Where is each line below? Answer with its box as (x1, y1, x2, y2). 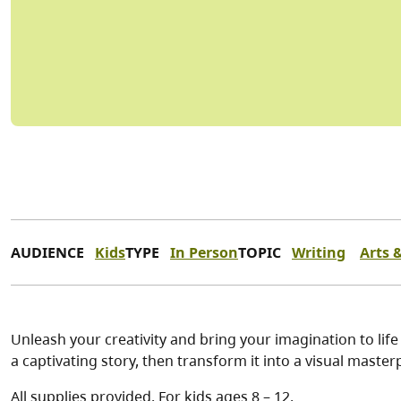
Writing (292, 243, 346, 263)
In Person (170, 243, 238, 263)
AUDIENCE (11, 243, 84, 263)
